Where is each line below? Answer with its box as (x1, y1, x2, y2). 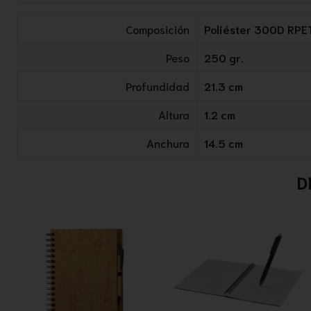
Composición (126, 22, 190, 36)
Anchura (146, 135, 190, 150)
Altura (158, 107, 190, 121)
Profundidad (126, 78, 190, 93)
